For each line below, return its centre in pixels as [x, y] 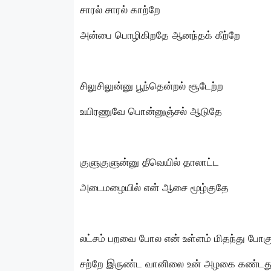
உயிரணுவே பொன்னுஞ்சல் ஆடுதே [151, 111]
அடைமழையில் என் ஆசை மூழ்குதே [154, 187]
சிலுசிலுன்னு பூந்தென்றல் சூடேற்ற [152, 86]
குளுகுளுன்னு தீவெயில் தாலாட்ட [149, 162]
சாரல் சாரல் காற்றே [120, 9]
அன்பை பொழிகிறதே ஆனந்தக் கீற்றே [160, 35]
